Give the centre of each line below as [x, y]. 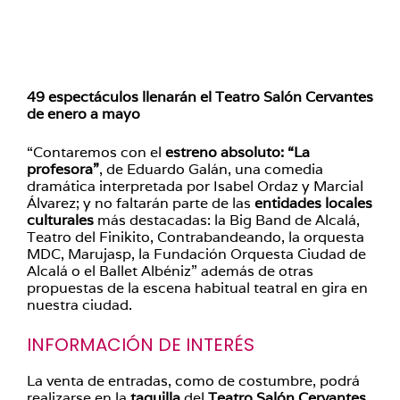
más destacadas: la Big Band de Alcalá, [227, 220]
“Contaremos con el [96, 152]
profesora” [63, 169]
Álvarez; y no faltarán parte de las [141, 203]
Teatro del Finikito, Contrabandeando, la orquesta [196, 237]
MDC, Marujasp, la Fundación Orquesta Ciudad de [196, 254]
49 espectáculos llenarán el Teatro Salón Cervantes [200, 97]
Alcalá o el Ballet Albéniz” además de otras [170, 271]
